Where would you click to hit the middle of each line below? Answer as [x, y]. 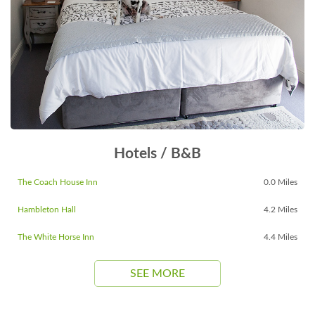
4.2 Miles [281, 209]
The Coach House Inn [58, 182]
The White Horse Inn [56, 237]
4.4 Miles [281, 237]
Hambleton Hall [47, 209]
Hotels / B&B [157, 153]
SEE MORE [157, 273]
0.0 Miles [281, 182]
